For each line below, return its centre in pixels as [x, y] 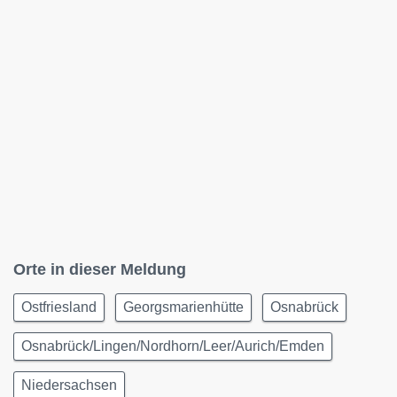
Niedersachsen [69, 385]
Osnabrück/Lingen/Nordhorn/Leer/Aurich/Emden [173, 346]
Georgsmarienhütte [183, 307]
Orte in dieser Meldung [100, 269]
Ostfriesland [59, 307]
